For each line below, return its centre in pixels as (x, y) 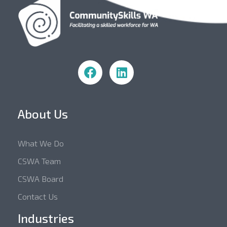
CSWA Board (41, 179)
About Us (43, 114)
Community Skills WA (32, 53)
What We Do (41, 143)
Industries (46, 218)
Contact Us (38, 197)
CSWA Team (39, 161)
